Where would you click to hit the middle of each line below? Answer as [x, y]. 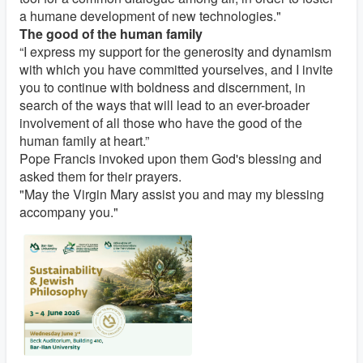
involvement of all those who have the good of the [161, 123]
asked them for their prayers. [100, 177]
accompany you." [69, 212]
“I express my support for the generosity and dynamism [175, 52]
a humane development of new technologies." [150, 16]
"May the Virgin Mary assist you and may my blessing [172, 194]
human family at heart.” [84, 141]
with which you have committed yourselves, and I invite [176, 70]
